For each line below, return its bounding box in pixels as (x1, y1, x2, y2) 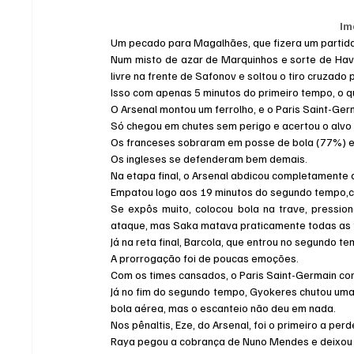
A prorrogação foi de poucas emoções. (111, 251, 299, 265)
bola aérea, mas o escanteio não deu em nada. (111, 301, 337, 315)
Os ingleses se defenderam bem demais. (111, 152, 308, 166)
